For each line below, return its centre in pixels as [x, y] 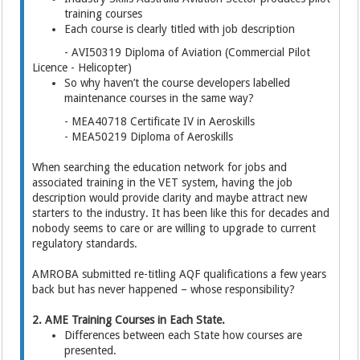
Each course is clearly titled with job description [180, 29]
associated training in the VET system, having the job [163, 182]
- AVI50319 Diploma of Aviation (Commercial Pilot [172, 52]
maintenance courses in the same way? [160, 98]
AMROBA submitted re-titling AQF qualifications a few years [180, 274]
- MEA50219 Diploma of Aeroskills [133, 137]
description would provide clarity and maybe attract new [170, 198]
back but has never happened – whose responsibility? [164, 289]
